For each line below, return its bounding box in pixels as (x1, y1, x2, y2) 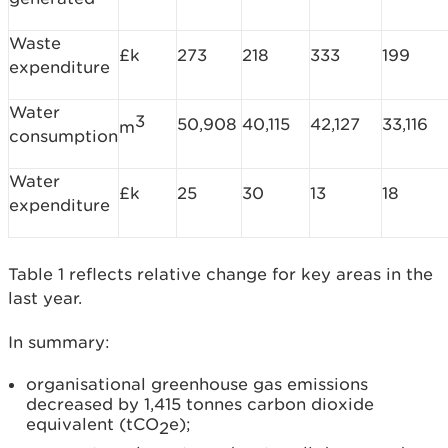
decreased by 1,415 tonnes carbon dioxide (26, 394, 374, 414)
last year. (8, 288, 82, 308)
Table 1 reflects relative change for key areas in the (8, 264, 433, 284)
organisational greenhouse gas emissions (26, 374, 368, 394)
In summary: (8, 332, 110, 352)
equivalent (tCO (26, 414, 159, 434)
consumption (9, 126, 118, 146)
